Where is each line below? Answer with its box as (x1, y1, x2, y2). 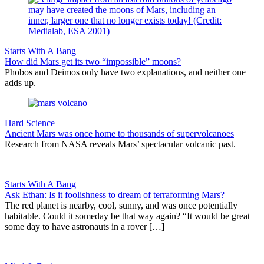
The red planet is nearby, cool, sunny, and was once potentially (5, 200, 237, 211)
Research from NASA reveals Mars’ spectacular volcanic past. (5, 139, 236, 150)
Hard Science (5, 118, 55, 128)
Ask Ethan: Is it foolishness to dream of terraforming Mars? (5, 190, 225, 200)
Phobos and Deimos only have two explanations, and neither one (5, 67, 246, 78)
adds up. (5, 78, 36, 88)
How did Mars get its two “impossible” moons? (5, 57, 181, 67)
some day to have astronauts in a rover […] (5, 222, 164, 232)
